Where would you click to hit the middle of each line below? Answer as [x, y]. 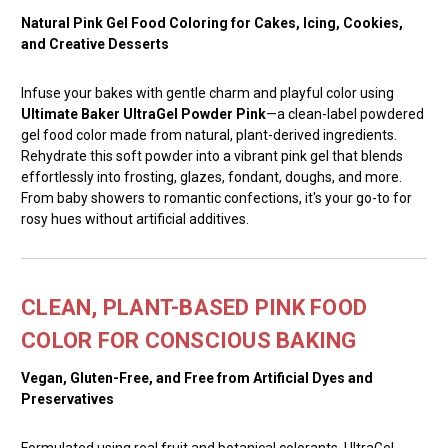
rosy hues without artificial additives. [135, 218]
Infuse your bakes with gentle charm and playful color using [207, 92]
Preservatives [67, 398]
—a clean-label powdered [345, 113]
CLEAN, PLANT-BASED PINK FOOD [194, 307]
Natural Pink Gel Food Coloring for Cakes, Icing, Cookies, [212, 22]
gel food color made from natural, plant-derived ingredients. [209, 134]
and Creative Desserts [95, 43]
